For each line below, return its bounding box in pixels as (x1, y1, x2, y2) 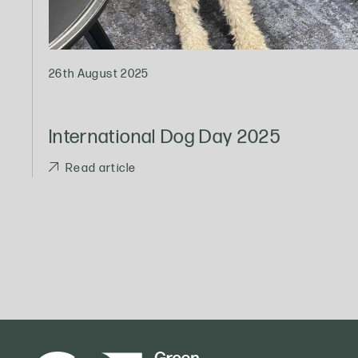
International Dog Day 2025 (49, 125, 281, 149)
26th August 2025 (49, 66, 149, 81)
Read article (66, 161, 137, 176)
